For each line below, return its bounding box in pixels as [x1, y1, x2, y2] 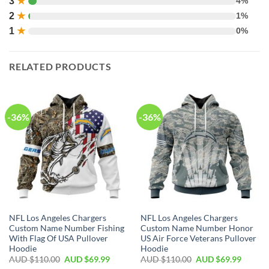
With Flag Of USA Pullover [8, 233, 108, 243]
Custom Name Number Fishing [8, 223, 124, 233]
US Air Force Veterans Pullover [140, 233, 256, 243]
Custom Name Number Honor [140, 223, 253, 233]
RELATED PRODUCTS [9, 61, 112, 73]
